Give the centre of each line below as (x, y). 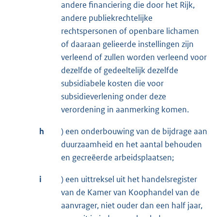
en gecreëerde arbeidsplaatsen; (117, 158)
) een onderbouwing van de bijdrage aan (134, 132)
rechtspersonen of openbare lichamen (130, 31)
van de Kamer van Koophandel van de (130, 193)
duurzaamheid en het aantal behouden (132, 145)
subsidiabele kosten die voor (112, 84)
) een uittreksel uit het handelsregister (129, 179)
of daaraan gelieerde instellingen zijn (127, 44)
